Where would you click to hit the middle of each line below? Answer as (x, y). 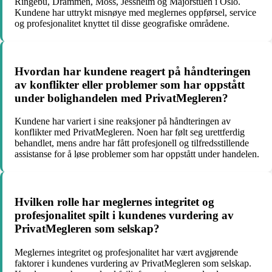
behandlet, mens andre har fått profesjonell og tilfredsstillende (132, 143)
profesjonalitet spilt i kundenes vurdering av (124, 216)
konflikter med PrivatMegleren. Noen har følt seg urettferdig (130, 132)
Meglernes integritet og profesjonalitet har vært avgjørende (126, 252)
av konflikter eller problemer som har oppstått (130, 84)
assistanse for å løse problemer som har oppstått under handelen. (137, 154)
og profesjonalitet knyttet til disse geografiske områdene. (122, 23)
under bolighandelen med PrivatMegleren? (121, 98)
